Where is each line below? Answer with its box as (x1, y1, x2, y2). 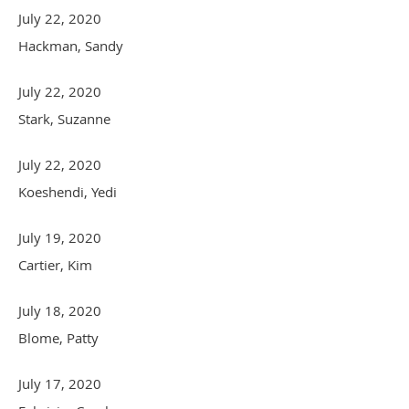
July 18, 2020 (18, 300, 101, 320)
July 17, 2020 (18, 373, 101, 393)
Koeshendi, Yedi (18, 182, 117, 201)
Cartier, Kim (18, 255, 92, 274)
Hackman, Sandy (18, 36, 123, 55)
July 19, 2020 (18, 227, 101, 246)
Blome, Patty (18, 328, 99, 347)
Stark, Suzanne (18, 109, 110, 128)
